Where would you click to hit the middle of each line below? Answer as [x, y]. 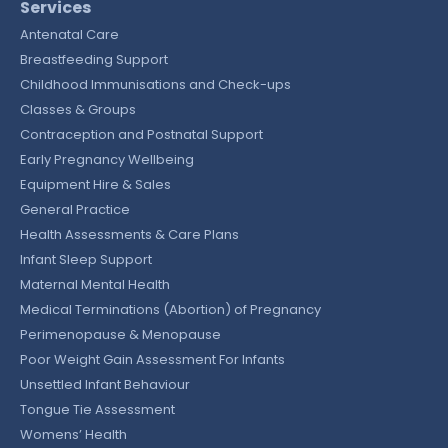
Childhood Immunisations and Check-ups [155, 84]
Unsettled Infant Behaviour [105, 384]
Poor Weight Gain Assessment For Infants [152, 359]
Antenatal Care [69, 34]
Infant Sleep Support [86, 259]
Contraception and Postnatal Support [141, 134]
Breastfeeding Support [94, 59]
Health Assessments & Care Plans [129, 234]
